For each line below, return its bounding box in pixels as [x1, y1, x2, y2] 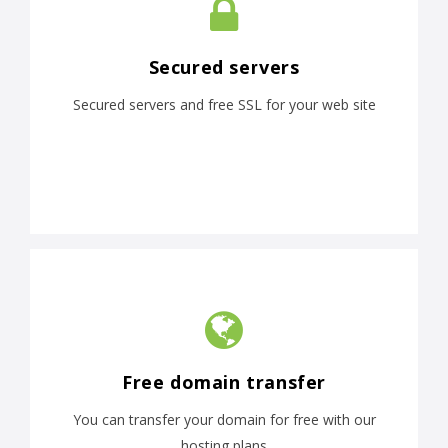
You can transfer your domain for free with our [72, 410, 376, 430]
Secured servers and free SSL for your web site [72, 95, 376, 115]
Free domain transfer [122, 370, 326, 395]
